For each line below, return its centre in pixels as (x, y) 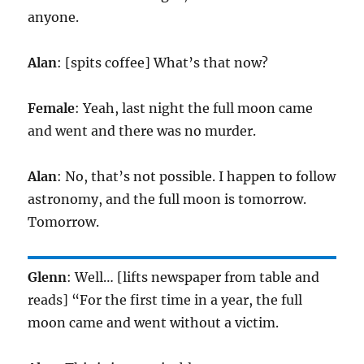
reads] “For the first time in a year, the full (165, 300)
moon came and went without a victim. (154, 323)
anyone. (54, 17)
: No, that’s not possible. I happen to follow (197, 177)
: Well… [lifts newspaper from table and (193, 277)
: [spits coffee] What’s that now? (163, 63)
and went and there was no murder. (142, 131)
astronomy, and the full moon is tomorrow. (167, 199)
